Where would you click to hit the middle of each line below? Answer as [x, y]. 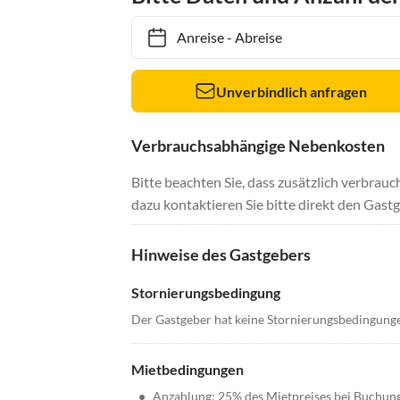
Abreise [250, 37]
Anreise [192, 37]
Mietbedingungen [187, 370]
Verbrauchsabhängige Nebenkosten [258, 146]
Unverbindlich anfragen [292, 91]
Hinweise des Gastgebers [221, 255]
